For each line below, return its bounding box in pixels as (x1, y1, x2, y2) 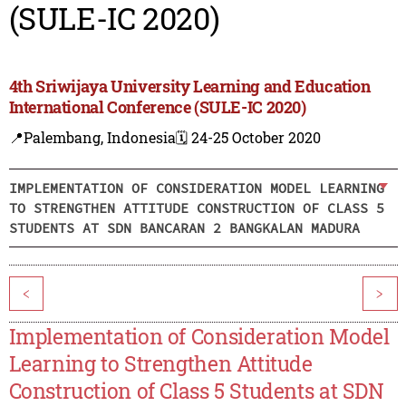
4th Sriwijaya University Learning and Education (8, 75, 371, 98)
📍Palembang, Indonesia (8, 128, 176, 148)
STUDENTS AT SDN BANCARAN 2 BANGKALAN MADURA (8, 218, 360, 237)
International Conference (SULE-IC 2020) (8, 96, 306, 119)
